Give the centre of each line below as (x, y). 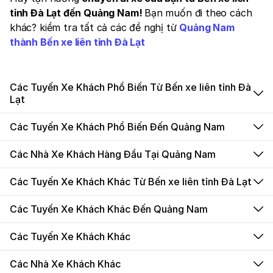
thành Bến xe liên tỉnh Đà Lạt (77, 42)
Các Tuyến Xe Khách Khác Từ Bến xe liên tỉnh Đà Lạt (131, 182)
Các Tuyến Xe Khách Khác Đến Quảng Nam (109, 209)
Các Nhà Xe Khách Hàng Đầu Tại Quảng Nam (113, 154)
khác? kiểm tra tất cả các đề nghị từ (95, 27)
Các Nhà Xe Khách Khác (65, 264)
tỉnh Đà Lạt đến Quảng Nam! (77, 13)
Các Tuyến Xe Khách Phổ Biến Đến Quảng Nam (117, 127)
